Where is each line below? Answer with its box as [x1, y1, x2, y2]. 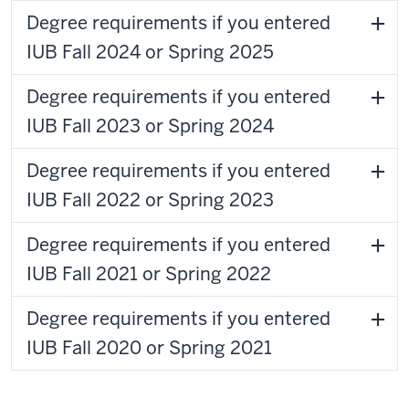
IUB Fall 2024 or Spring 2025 [26, 40, 274, 64]
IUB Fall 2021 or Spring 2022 [26, 262, 271, 286]
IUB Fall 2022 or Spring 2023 [26, 188, 274, 212]
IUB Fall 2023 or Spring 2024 [26, 114, 274, 138]
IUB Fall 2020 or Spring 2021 [26, 336, 272, 360]
